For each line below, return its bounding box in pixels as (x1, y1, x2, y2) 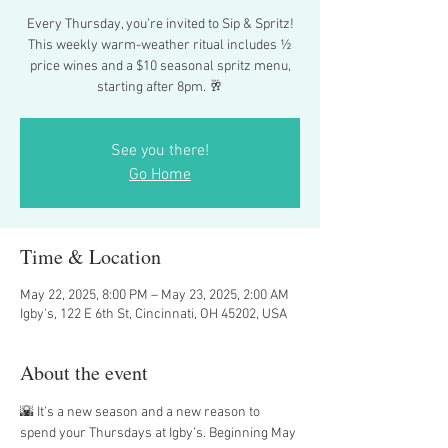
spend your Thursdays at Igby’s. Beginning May (20, 425, 299, 442)
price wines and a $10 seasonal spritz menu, (29, 58, 291, 75)
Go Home (129, 165, 191, 185)
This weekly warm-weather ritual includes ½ (28, 37, 292, 54)
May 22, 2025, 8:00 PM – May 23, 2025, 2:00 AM (20, 287, 289, 304)
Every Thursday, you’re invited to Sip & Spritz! (26, 16, 294, 33)
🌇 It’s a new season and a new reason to (20, 404, 263, 421)
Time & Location (20, 243, 161, 270)
